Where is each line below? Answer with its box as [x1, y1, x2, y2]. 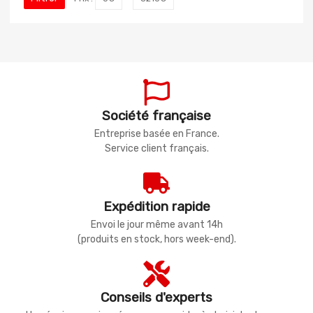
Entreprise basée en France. [94, 128, 219, 140]
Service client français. [104, 143, 209, 155]
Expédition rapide [103, 198, 210, 215]
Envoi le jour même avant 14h [90, 219, 223, 231]
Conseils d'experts [101, 289, 212, 306]
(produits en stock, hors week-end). [77, 233, 236, 246]
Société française [102, 108, 211, 124]
